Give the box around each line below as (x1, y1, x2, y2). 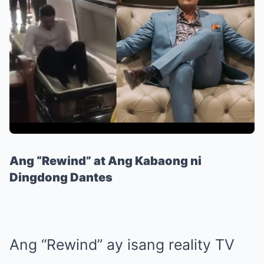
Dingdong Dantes (9, 170, 113, 184)
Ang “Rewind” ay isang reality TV (9, 235, 235, 253)
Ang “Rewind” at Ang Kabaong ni (9, 153, 202, 168)
